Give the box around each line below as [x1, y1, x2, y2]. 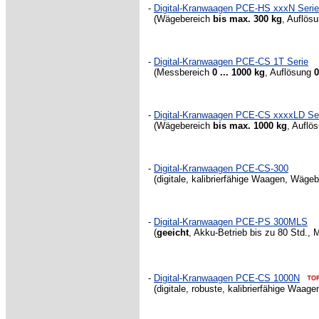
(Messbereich [148, 67, 209, 78]
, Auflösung [265, 67, 311, 78]
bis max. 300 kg [213, 14, 282, 24]
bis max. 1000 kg [213, 120, 287, 131]
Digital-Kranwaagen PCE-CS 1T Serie [154, 56, 308, 67]
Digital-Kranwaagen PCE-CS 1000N [154, 273, 300, 283]
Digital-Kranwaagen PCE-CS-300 [154, 163, 288, 174]
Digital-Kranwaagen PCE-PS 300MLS [154, 216, 308, 227]
